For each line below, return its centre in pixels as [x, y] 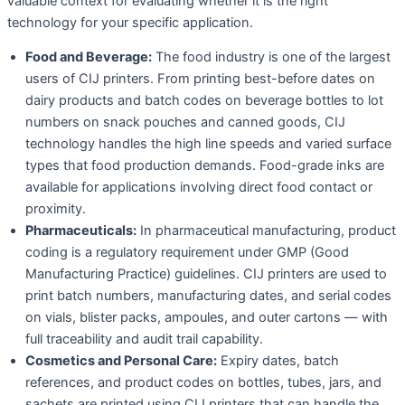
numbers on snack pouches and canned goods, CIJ [185, 122]
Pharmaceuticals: [81, 231]
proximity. [56, 209]
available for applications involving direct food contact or [199, 188]
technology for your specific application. [130, 22]
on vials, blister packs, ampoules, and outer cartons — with [207, 318]
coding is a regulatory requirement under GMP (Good [187, 253]
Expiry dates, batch [278, 361]
